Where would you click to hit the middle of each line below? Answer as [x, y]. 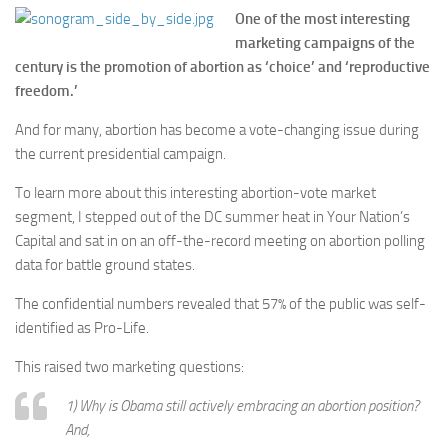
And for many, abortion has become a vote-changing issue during [217, 130]
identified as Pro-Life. [82, 328]
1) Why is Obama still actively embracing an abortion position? [242, 406]
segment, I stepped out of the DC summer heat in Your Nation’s [212, 217]
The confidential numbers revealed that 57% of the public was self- [220, 304]
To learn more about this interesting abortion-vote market [195, 193]
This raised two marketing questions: [129, 367]
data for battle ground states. [105, 265]
